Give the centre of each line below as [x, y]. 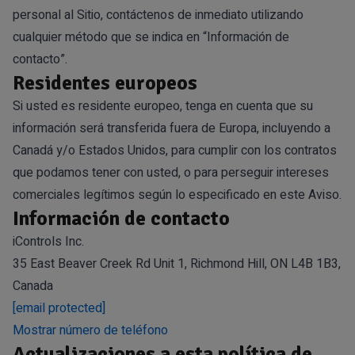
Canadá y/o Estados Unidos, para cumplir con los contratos [175, 150]
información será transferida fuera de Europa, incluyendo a [172, 128]
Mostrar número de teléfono [90, 330]
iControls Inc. [48, 241]
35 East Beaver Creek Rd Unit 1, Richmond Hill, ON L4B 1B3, [177, 263]
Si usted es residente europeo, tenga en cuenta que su [163, 106]
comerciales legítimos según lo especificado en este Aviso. [177, 195]
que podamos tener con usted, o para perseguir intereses [171, 172]
